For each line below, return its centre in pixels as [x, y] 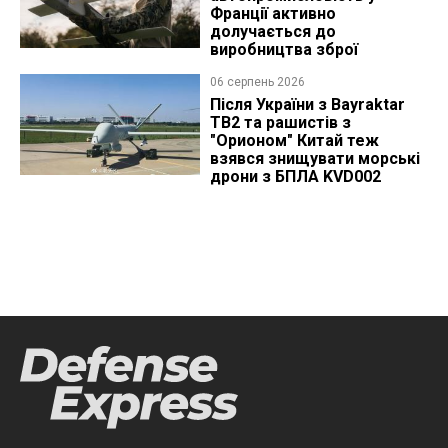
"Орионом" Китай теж [294, 141]
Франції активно [272, 14]
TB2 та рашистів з [280, 123]
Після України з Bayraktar [307, 105]
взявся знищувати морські [314, 159]
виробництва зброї [283, 50]
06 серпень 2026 [257, 82]
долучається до [272, 32]
